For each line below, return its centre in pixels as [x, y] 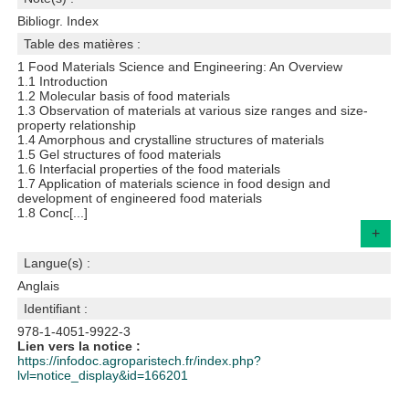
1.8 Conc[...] [53, 213]
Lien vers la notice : [79, 346]
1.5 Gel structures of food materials [120, 154]
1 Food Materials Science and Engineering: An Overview [180, 67]
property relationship [77, 125]
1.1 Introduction [63, 81]
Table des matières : [83, 44]
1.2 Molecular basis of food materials [124, 96]
